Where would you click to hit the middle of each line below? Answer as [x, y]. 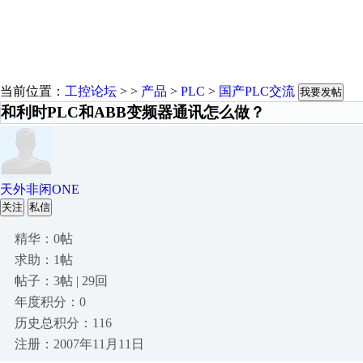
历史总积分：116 [63, 323]
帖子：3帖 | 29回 [61, 281]
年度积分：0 [50, 302]
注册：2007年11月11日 [79, 344]
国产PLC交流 [257, 91]
